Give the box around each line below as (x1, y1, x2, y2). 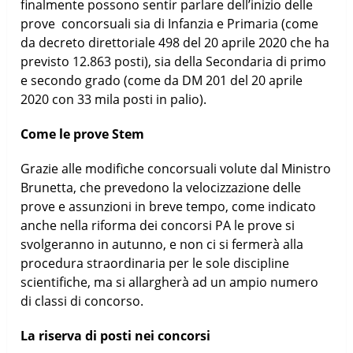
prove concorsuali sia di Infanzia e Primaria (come (20, 14, 319, 32)
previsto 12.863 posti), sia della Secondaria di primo (20, 52, 327, 70)
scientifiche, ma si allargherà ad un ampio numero (20, 273, 319, 291)
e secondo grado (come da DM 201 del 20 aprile (20, 71, 303, 89)
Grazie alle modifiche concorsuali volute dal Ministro (20, 159, 332, 177)
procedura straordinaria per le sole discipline (20, 254, 290, 272)
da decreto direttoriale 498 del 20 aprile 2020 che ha (20, 33, 330, 51)
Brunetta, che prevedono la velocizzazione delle (20, 178, 302, 196)
